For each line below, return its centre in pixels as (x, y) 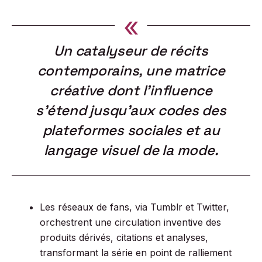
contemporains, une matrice (131, 70)
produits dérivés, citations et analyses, (124, 237)
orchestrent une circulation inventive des (130, 222)
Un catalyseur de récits (131, 51)
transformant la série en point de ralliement (136, 253)
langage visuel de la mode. (131, 150)
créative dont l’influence (131, 90)
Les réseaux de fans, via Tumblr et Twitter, (135, 207)
